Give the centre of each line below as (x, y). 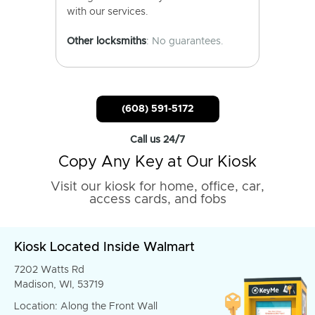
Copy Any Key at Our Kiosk (157, 162)
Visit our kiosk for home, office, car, (157, 187)
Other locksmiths (107, 41)
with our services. (108, 12)
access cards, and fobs (157, 200)
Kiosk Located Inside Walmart (104, 247)
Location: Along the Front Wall (86, 307)
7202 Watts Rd (49, 270)
